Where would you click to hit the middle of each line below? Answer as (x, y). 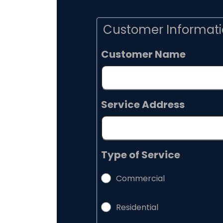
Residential (137, 208)
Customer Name (143, 56)
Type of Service (141, 156)
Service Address (143, 106)
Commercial (140, 179)
